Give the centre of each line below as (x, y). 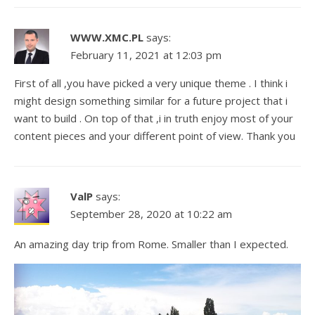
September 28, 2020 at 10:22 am (151, 213)
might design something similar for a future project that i (151, 100)
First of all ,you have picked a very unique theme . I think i (151, 83)
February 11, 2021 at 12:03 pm (146, 54)
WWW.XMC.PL (107, 37)
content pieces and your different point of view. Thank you (155, 135)
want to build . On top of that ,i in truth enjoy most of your (154, 118)
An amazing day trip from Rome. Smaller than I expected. (151, 244)
